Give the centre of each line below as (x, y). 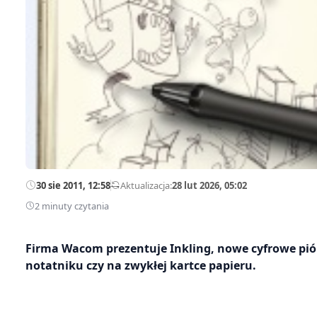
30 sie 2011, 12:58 (73, 185)
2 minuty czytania (72, 206)
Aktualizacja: (146, 185)
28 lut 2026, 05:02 (209, 185)
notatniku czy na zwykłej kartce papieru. (141, 265)
